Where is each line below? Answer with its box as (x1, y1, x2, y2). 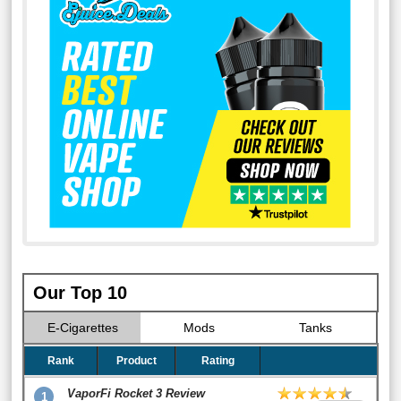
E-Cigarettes (47, 320, 118, 335)
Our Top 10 (33, 283, 128, 303)
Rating (201, 354, 235, 367)
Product (116, 354, 158, 367)
